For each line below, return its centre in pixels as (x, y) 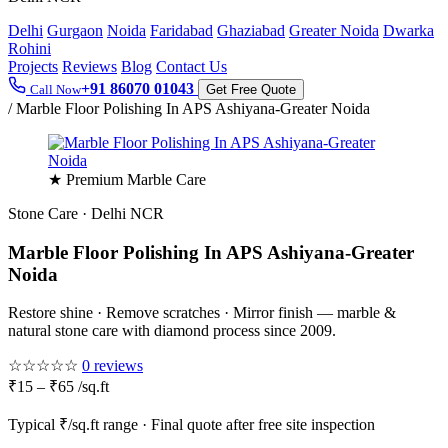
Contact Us (191, 66)
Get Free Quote (251, 89)
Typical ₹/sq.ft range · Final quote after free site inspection (191, 425)
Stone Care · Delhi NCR (86, 213)
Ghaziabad (251, 30)
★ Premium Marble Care (127, 179)
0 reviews (112, 366)
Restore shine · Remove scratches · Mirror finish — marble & (202, 313)
